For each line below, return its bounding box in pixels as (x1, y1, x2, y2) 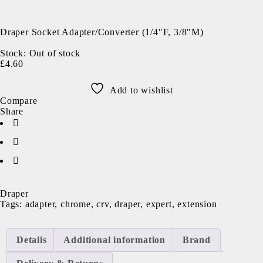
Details (16, 235, 47, 245)
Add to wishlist (109, 85, 173, 95)
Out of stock (29, 48, 81, 58)
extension (177, 199, 217, 209)
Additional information (63, 235, 166, 245)
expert (146, 199, 172, 209)
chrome (60, 199, 91, 209)
